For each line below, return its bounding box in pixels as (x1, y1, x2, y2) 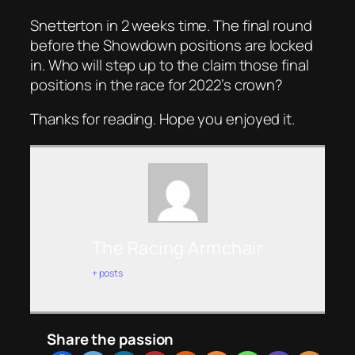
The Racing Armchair (91, 236, 264, 261)
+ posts (91, 266, 124, 281)
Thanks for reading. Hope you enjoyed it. (30, 109, 295, 130)
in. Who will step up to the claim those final (30, 54, 309, 75)
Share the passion (47, 329, 174, 350)
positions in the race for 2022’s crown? (30, 74, 284, 95)
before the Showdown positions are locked (30, 34, 313, 55)
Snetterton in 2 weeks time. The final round (30, 14, 312, 36)
